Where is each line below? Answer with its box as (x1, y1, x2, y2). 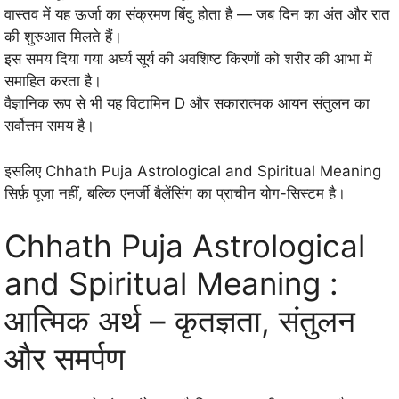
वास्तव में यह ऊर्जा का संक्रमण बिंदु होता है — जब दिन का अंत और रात (4, 5, 390, 24)
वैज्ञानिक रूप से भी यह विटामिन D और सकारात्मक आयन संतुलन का (4, 94, 370, 113)
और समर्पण (4, 339, 125, 378)
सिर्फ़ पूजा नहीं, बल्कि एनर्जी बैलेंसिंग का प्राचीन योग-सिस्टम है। (4, 183, 346, 202)
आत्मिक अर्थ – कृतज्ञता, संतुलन (4, 302, 355, 340)
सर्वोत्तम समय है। (4, 117, 94, 135)
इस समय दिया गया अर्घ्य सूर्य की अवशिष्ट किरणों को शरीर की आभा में (4, 50, 372, 69)
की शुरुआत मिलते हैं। (4, 28, 122, 46)
